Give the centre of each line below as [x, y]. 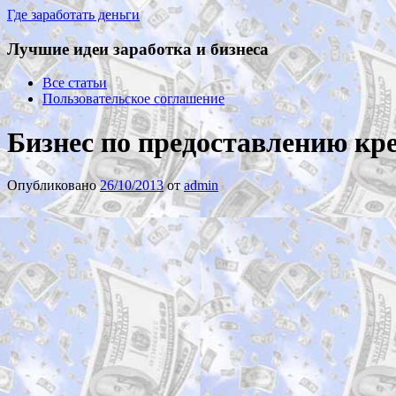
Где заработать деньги [73, 15]
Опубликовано [53, 186]
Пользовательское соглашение [133, 99]
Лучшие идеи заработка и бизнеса [138, 49]
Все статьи [75, 83]
